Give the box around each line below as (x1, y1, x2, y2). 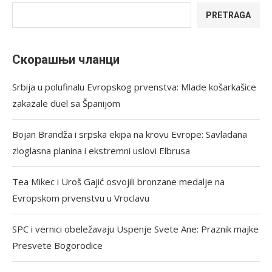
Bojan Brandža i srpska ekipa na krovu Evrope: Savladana (12, 128, 247, 140)
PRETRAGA (206, 10, 251, 20)
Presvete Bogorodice (12, 239, 103, 251)
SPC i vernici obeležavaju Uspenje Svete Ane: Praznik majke (12, 223, 259, 235)
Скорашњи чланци (12, 52, 120, 67)
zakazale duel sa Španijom (12, 97, 120, 109)
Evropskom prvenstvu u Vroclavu (12, 192, 149, 204)
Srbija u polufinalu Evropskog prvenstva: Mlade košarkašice (12, 81, 256, 93)
